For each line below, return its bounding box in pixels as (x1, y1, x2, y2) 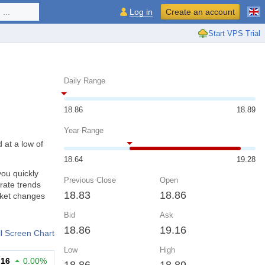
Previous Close (64, 176, 116, 185)
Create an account (166, 7, 235, 17)
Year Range (64, 126, 104, 135)
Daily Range (64, 76, 105, 85)
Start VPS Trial (208, 28, 260, 38)
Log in (130, 7, 153, 17)
